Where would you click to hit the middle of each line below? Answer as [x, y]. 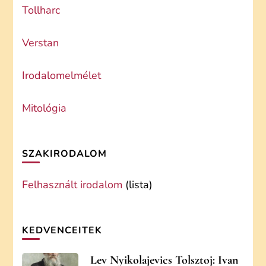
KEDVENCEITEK [62, 230]
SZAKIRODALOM [65, 154]
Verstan [41, 43]
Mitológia [45, 108]
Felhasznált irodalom [72, 185]
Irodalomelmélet [62, 75]
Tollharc [41, 10]
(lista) [138, 185]
